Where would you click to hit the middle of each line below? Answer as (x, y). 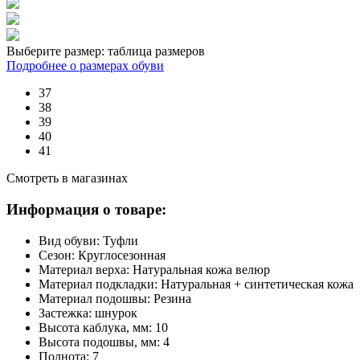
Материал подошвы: (96, 298)
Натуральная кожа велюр (201, 269)
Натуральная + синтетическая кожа (257, 284)
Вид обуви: (71, 240)
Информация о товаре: (86, 209)
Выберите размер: (57, 51)
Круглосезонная (122, 255)
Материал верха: (86, 269)
